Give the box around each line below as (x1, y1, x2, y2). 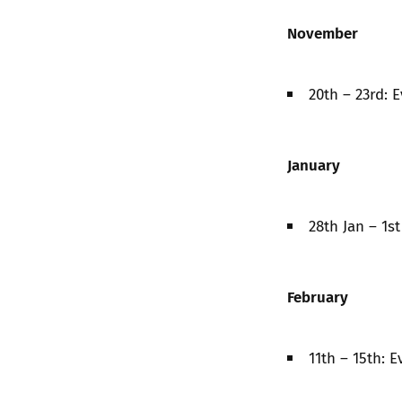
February (287, 284, 348, 309)
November (287, 21, 358, 45)
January (287, 153, 340, 177)
